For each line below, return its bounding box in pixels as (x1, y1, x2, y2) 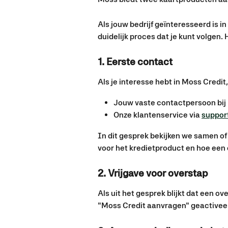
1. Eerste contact (98, 55, 173, 68)
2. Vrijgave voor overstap (98, 167, 208, 180)
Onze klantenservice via (113, 110, 202, 120)
